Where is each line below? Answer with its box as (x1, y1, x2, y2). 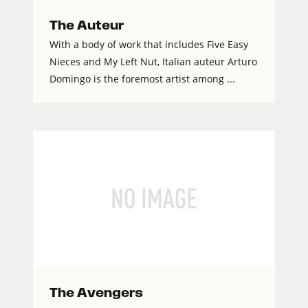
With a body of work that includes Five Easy (49, 38, 248, 52)
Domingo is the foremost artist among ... (49, 72, 235, 86)
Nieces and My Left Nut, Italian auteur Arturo (49, 55, 257, 69)
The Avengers (49, 286, 143, 300)
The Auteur (49, 19, 124, 32)
